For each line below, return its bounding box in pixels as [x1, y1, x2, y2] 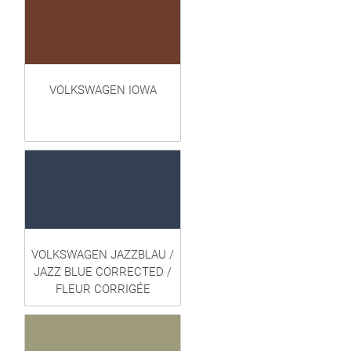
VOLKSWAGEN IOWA [49, 83, 157, 98]
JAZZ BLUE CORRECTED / [34, 265, 172, 280]
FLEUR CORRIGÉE [55, 282, 150, 297]
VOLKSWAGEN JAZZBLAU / [31, 248, 174, 262]
